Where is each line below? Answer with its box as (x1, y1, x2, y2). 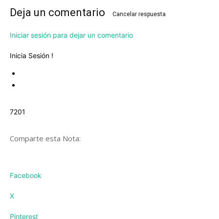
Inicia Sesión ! (10, 51, 53, 60)
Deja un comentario (10, 6, 108, 19)
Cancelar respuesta (112, 11, 166, 18)
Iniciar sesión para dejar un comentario (10, 31, 133, 40)
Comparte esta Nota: (10, 133, 81, 144)
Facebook (10, 171, 42, 180)
